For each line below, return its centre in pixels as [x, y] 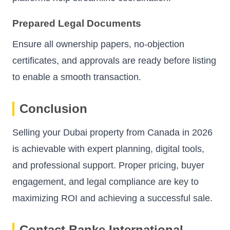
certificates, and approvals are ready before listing [114, 60]
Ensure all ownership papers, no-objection [98, 44]
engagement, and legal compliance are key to [106, 181]
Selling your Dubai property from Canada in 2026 [112, 132]
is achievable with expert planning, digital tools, [108, 149]
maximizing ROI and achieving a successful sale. [112, 198]
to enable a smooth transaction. [77, 77]
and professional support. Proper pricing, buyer [108, 165]
